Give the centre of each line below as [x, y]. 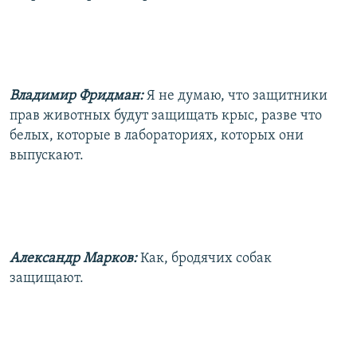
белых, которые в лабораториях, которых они [157, 135]
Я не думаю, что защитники [237, 96]
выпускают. [47, 155]
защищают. [47, 278]
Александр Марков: [73, 258]
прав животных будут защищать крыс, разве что [166, 116]
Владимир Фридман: [76, 96]
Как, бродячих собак [206, 258]
